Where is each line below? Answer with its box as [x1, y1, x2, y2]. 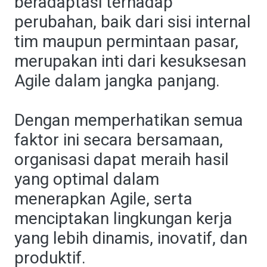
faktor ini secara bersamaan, [14, 130, 223, 150]
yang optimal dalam [14, 169, 159, 189]
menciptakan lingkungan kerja [14, 209, 232, 228]
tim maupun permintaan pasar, [14, 32, 238, 51]
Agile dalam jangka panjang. [14, 71, 220, 91]
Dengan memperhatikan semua [14, 110, 243, 130]
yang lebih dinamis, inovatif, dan [14, 228, 247, 248]
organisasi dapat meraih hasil [14, 150, 229, 169]
